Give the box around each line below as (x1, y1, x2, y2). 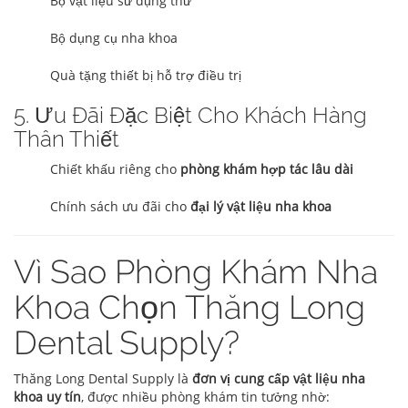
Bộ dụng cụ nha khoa (50, 29, 178, 47)
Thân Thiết (14, 126, 119, 153)
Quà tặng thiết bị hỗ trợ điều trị (50, 66, 241, 85)
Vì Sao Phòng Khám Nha (14, 252, 378, 291)
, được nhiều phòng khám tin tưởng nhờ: (81, 388, 330, 406)
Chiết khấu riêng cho (50, 160, 180, 178)
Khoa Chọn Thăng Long (14, 288, 365, 327)
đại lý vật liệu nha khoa (190, 198, 331, 216)
